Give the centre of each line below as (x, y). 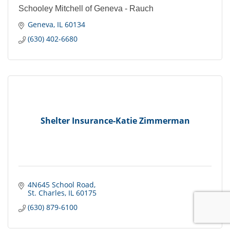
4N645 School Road (61, 185)
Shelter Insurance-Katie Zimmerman (115, 120)
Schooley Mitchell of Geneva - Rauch (86, 9)
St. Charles (46, 193)
